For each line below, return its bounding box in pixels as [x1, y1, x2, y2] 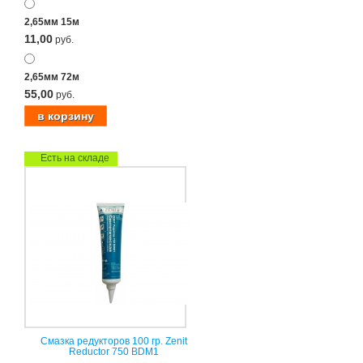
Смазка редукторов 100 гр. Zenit [40, 335, 187, 347]
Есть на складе [41, 152, 109, 164]
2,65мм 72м [24, 70, 79, 83]
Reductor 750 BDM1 [68, 345, 159, 357]
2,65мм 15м [24, 15, 79, 28]
